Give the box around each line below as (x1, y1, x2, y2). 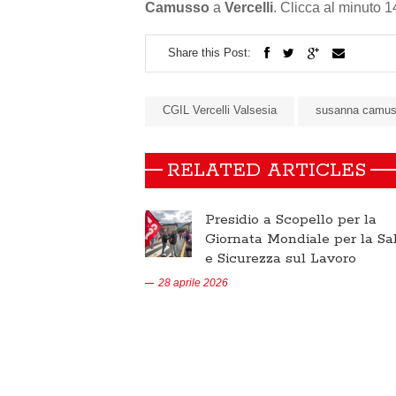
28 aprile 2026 (158, 277, 228, 289)
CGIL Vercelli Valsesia (163, 103, 277, 117)
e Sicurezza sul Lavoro (205, 249, 356, 268)
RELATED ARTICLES (167, 158, 366, 183)
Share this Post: (168, 46, 251, 59)
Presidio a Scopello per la (205, 210, 377, 229)
